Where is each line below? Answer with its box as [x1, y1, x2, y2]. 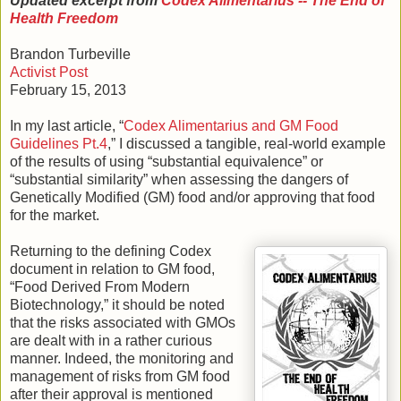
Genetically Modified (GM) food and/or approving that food [10, 189, 375, 205]
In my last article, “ [10, 117, 124, 133]
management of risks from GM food [10, 368, 230, 384]
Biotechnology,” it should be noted [10, 296, 225, 312]
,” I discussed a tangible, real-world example [107, 135, 386, 151]
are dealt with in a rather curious [10, 332, 212, 348]
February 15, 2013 [10, 81, 126, 98]
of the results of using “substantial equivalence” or [10, 153, 323, 169]
